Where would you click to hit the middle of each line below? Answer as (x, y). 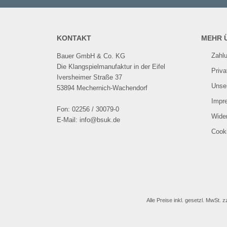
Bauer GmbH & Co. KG (91, 56)
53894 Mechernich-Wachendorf (102, 88)
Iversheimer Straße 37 (89, 77)
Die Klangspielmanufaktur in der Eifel (111, 67)
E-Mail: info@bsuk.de (88, 120)
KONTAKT (74, 38)
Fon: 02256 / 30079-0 (88, 109)
